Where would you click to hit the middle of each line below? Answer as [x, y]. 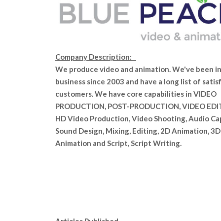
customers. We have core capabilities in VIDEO [136, 94]
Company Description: [96, 57]
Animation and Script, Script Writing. [118, 143]
